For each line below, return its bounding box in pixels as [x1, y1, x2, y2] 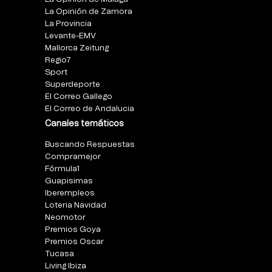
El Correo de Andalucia [45, 104, 134, 113]
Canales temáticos [45, 120, 124, 129]
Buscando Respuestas [45, 141, 135, 149]
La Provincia [45, 19, 92, 28]
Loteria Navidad [45, 202, 106, 210]
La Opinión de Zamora [45, 7, 132, 16]
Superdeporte [45, 80, 100, 89]
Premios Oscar [45, 238, 104, 246]
